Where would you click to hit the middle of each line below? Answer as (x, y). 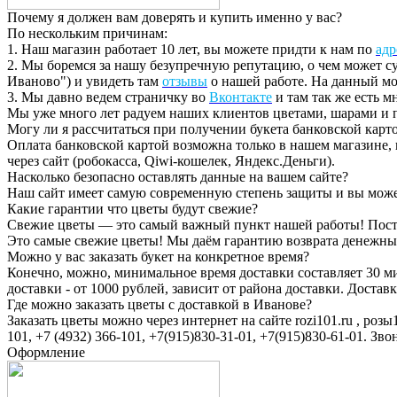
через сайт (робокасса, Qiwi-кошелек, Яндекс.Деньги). (171, 161)
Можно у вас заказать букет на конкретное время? (158, 257)
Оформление (46, 353)
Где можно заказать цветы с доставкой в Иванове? (160, 305)
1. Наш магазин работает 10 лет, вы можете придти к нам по (191, 50)
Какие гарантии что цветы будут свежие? (132, 209)
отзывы (185, 82)
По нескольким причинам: (87, 34)
